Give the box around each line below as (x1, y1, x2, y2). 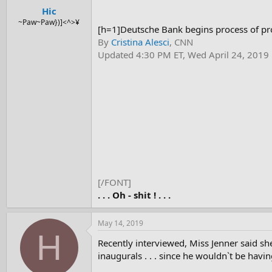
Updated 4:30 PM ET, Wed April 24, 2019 (98, 49, 269, 61)
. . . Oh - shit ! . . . (98, 189, 171, 202)
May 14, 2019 (98, 218, 143, 229)
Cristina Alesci (111, 36, 169, 49)
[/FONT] (98, 176, 131, 189)
